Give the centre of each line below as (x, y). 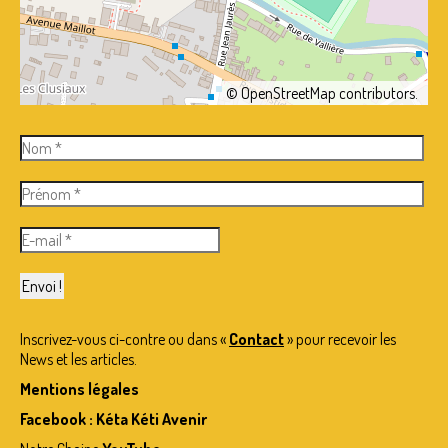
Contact (256, 338)
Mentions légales (79, 388)
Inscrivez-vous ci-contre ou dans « (124, 338)
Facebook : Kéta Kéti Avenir (115, 418)
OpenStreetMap (288, 92)
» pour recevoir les (340, 338)
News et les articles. (78, 358)
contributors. (377, 92)
